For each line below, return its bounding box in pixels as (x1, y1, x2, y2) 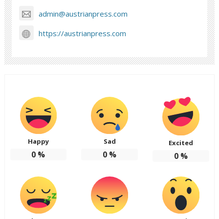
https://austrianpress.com (39, 28, 127, 38)
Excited (168, 138, 193, 147)
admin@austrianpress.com (39, 8, 128, 19)
